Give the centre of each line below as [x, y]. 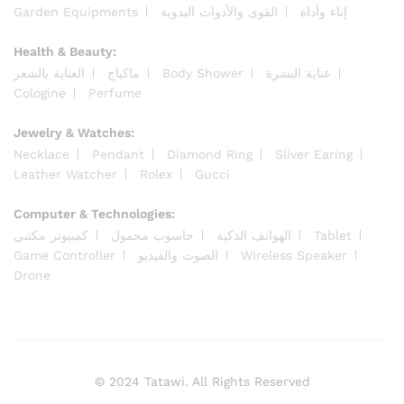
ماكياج [124, 73]
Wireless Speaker [294, 255]
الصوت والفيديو [178, 255]
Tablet [333, 235]
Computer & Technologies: [94, 213]
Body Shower [203, 73]
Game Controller [64, 255]
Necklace [41, 154]
